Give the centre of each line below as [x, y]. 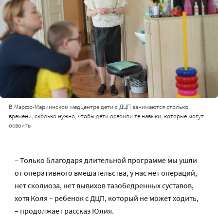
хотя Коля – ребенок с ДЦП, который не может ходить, [107, 198]
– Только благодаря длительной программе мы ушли [106, 160]
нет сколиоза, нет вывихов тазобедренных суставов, [104, 185]
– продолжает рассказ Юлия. [64, 210]
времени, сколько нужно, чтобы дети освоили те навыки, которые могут [106, 116]
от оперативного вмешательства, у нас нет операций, [106, 173]
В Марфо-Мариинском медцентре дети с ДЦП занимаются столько [98, 107]
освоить [19, 125]
